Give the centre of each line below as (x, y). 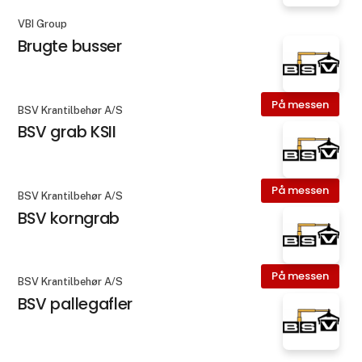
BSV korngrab (69, 218)
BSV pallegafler (75, 303)
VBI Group (42, 24)
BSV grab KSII (67, 132)
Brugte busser (69, 46)
